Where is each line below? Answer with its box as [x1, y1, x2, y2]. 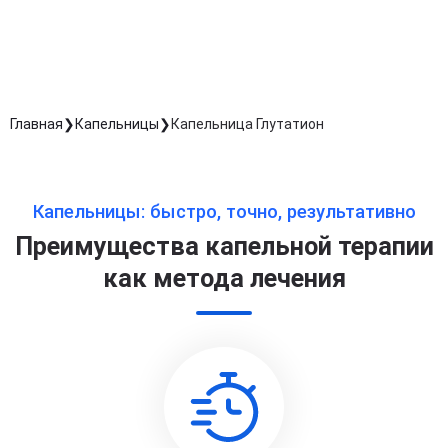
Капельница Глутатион [171, 116, 324, 132]
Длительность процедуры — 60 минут [10, 9, 336, 30]
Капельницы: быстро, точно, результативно [32, 201, 416, 223]
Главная [10, 115, 63, 132]
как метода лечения [102, 264, 346, 293]
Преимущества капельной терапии [14, 232, 434, 261]
